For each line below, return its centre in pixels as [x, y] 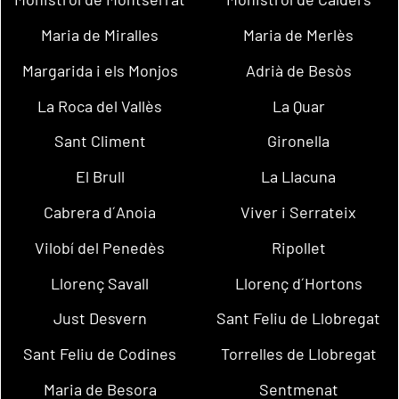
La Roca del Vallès [100, 106]
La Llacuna [299, 177]
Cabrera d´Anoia [100, 212]
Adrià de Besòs [298, 70]
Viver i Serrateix [299, 212]
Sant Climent [100, 141]
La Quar [298, 106]
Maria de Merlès [299, 34]
